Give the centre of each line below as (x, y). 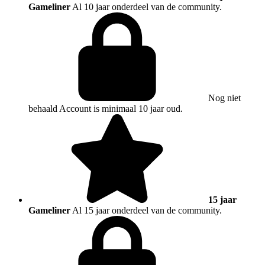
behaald (43, 109)
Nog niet (224, 98)
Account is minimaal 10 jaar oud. (121, 109)
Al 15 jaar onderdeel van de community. (147, 211)
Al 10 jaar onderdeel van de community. (147, 7)
